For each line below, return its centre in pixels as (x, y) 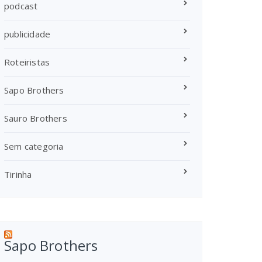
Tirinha (18, 174)
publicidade (27, 34)
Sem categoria (34, 146)
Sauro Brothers (36, 118)
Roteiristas (27, 62)
